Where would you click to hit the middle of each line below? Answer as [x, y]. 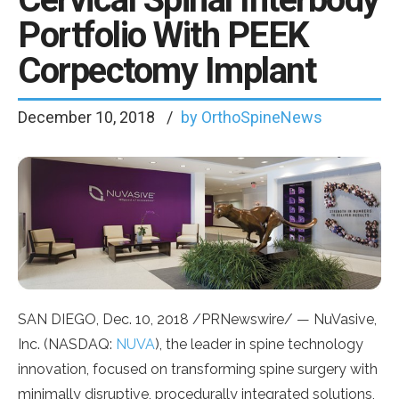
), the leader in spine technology [259, 344]
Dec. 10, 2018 [146, 319]
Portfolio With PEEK [163, 35]
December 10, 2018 [88, 117]
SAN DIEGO [57, 319]
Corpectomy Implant [167, 71]
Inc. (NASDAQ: [67, 344]
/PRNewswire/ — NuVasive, [283, 319]
